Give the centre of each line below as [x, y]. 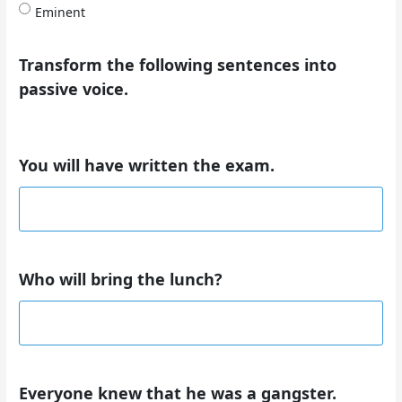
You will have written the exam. [147, 166]
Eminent [61, 12]
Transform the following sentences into [178, 64]
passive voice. [74, 88]
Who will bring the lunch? [121, 280]
